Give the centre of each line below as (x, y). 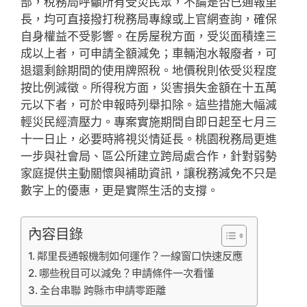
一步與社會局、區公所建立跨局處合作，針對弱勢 (149, 156)
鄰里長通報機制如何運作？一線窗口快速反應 (140, 256)
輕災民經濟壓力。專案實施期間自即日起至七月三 (149, 122)
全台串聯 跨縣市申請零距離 (103, 290)
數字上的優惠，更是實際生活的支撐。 (120, 190)
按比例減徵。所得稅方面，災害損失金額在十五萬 (149, 87)
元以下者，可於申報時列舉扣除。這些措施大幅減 (149, 105)
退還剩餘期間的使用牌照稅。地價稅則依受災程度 (149, 70)
